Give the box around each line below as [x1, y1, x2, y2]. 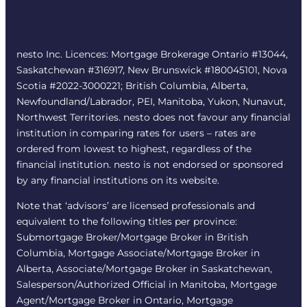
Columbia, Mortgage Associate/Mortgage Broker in [16, 247, 260, 258]
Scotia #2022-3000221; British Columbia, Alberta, [16, 80, 248, 92]
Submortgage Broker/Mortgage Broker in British [16, 231, 248, 243]
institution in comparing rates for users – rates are [16, 127, 256, 139]
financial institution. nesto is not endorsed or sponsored [16, 159, 283, 171]
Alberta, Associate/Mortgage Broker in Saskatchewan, [16, 262, 272, 274]
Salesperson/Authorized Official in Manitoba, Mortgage [16, 278, 277, 290]
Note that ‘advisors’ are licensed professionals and [16, 199, 255, 211]
